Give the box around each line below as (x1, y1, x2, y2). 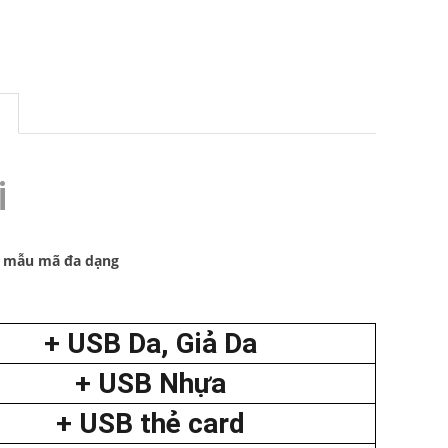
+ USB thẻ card (56, 406, 245, 440)
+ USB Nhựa (75, 366, 226, 400)
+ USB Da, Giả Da (44, 326, 257, 360)
